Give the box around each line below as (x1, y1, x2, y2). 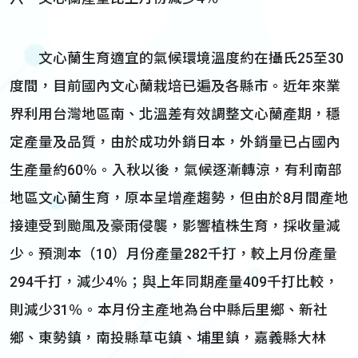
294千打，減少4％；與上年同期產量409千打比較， (10, 274, 339, 290)
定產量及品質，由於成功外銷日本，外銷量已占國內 (10, 134, 340, 150)
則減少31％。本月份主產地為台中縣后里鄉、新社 (10, 302, 328, 318)
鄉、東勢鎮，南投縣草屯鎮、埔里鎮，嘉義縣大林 (10, 330, 326, 346)
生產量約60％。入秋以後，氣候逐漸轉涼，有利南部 (10, 162, 342, 178)
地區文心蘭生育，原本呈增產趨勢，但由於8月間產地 (10, 190, 348, 206)
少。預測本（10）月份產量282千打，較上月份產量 (10, 246, 337, 262)
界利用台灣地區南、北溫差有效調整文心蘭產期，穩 (10, 106, 340, 122)
